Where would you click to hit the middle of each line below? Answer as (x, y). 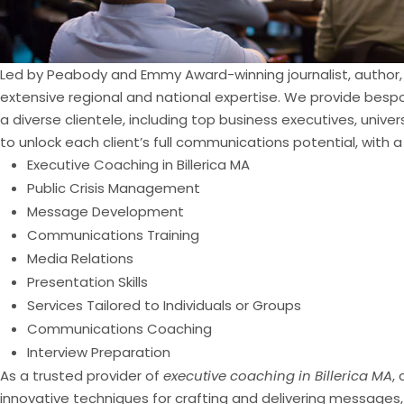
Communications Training (113, 235)
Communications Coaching (119, 329)
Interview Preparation (99, 353)
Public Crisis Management (114, 188)
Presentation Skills (87, 282)
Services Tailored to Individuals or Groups (164, 306)
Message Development (106, 212)
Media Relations (80, 259)
